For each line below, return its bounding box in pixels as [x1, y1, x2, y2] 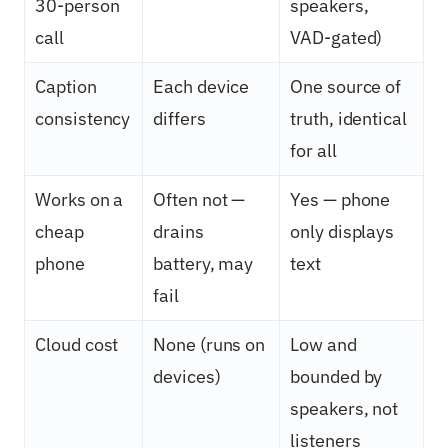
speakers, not [290, 397, 399, 421]
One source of [290, 75, 402, 99]
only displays [290, 220, 395, 244]
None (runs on [153, 333, 266, 357]
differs [153, 107, 206, 131]
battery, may [153, 252, 254, 276]
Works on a [35, 188, 124, 212]
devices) [153, 365, 221, 389]
